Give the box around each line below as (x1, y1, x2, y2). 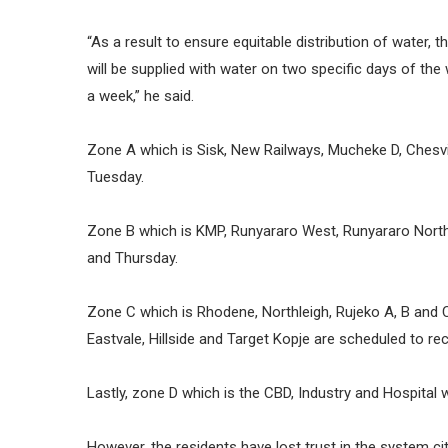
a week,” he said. (87, 87, 194, 105)
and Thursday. (87, 249, 178, 267)
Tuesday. (87, 168, 144, 186)
